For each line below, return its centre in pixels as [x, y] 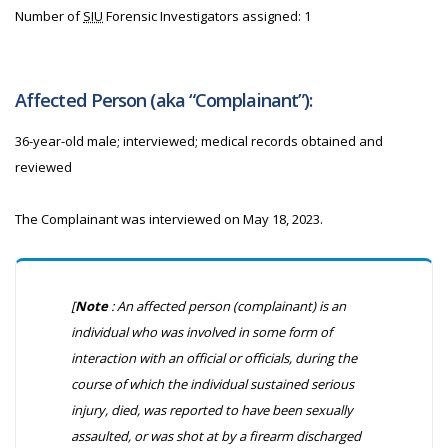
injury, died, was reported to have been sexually [212, 410]
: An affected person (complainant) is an [227, 306]
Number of [49, 16]
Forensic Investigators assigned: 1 [207, 16]
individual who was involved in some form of [201, 332]
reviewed [43, 167]
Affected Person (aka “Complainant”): [164, 100]
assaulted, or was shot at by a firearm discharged [216, 436]
